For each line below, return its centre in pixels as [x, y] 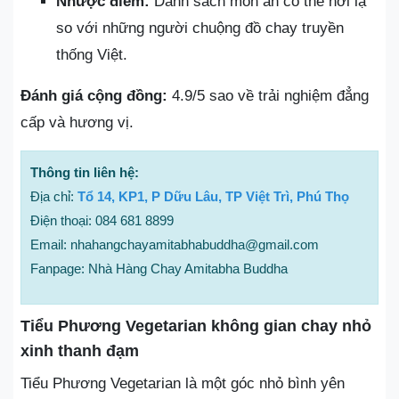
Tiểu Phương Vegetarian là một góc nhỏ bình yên [183, 383]
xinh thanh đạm [80, 350]
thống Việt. [92, 54]
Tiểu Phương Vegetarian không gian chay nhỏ [196, 326]
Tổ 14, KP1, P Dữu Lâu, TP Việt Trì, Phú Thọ [213, 196]
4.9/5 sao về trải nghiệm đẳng [268, 95]
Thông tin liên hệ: [85, 172]
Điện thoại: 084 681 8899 [102, 220]
